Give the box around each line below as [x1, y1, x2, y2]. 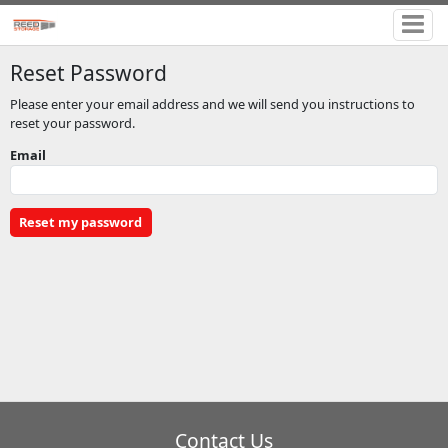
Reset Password [9, 58, 167, 87]
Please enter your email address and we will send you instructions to [9, 94, 415, 113]
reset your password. [9, 113, 135, 132]
